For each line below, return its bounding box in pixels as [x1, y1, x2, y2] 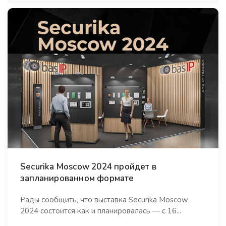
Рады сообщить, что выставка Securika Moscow [20, 195, 188, 205]
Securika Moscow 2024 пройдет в [20, 161, 157, 173]
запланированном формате [20, 173, 134, 185]
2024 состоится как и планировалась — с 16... [20, 206, 181, 216]
